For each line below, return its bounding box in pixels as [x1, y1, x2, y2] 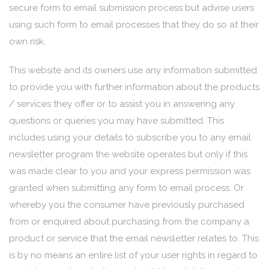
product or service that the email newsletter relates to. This [9, 233, 259, 244]
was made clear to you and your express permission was [9, 166, 250, 177]
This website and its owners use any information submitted [9, 65, 257, 76]
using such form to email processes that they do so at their [9, 19, 259, 30]
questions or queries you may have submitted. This [9, 115, 224, 126]
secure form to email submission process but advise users [9, 2, 254, 13]
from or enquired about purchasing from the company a [9, 216, 249, 227]
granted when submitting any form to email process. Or [9, 183, 244, 193]
